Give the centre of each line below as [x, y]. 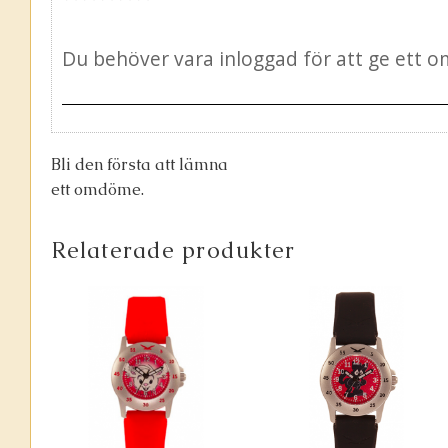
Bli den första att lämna [139, 165]
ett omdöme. [97, 190]
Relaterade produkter [173, 250]
